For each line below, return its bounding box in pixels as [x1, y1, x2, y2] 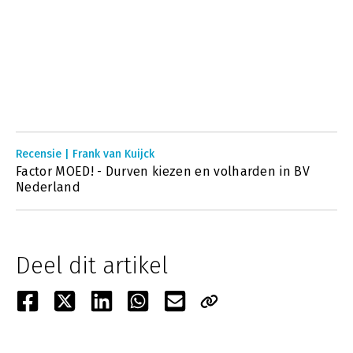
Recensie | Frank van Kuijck [16, 147, 154, 161]
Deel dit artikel [16, 251, 168, 280]
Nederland [16, 180, 80, 195]
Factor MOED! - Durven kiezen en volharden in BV [16, 164, 310, 179]
